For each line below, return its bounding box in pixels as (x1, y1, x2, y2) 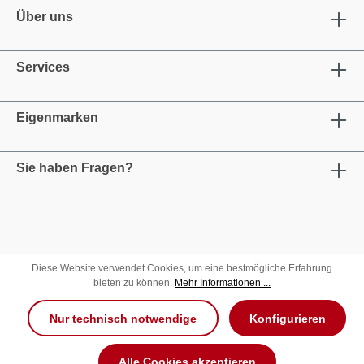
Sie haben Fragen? (16, 161, 133, 175)
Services (16, 60, 70, 74)
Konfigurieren (249, 311, 326, 325)
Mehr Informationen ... (175, 277, 271, 289)
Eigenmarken (16, 110, 98, 124)
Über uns (16, 10, 73, 24)
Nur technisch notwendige (50, 311, 197, 325)
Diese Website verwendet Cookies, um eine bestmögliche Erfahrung (32, 262, 332, 275)
